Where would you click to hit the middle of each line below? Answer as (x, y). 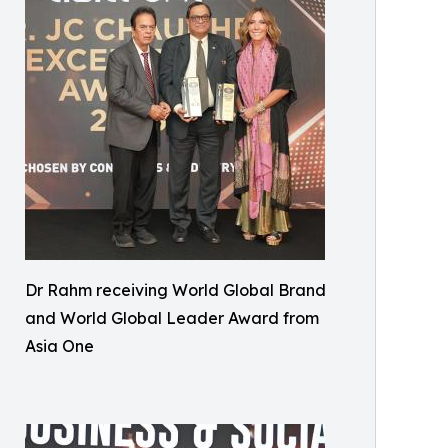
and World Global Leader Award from (172, 318)
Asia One (59, 346)
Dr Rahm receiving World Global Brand (175, 290)
